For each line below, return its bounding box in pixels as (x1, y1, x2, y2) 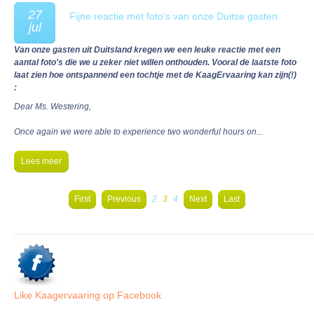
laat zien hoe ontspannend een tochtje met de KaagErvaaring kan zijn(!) (14, 70, 296, 80)
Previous (107, 194, 141, 204)
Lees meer (21, 156, 62, 166)
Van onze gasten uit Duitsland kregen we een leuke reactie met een (14, 45, 280, 55)
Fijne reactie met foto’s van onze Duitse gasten (69, 11, 278, 22)
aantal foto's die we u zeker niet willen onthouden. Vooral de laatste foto (14, 57, 296, 67)
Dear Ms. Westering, (14, 102, 91, 111)
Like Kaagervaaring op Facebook (14, 289, 161, 301)
